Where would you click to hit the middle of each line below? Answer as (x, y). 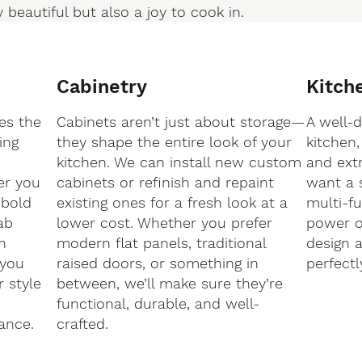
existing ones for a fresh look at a (172, 203)
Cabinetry (101, 87)
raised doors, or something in (157, 263)
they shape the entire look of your (174, 142)
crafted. (82, 324)
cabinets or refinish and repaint (165, 183)
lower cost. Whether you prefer (164, 223)
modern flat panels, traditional (161, 243)
